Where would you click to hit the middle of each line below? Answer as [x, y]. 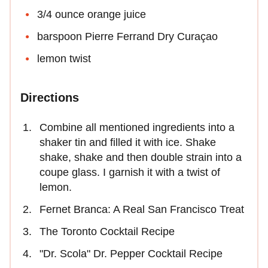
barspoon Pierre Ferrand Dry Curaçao [127, 36]
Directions [50, 97]
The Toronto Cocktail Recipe [107, 231]
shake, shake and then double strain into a [141, 157]
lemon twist [64, 58]
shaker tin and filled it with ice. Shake [128, 142]
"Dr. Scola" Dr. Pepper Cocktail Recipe [131, 253]
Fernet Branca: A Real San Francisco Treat [142, 209]
